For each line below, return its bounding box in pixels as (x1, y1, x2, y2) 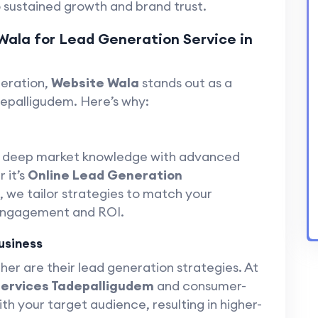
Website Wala (50, 75, 139, 91)
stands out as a (138, 75, 232, 91)
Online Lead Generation (27, 167, 182, 183)
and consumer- (153, 278, 246, 294)
